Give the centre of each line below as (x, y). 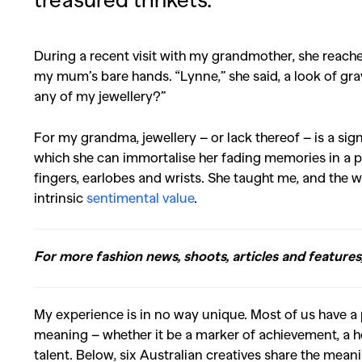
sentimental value (140, 197)
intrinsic (60, 197)
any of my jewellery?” (100, 95)
